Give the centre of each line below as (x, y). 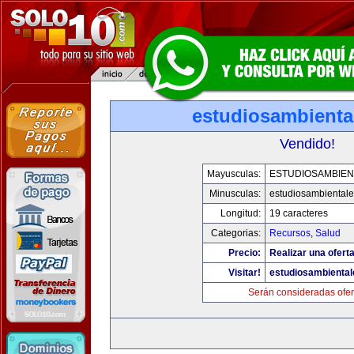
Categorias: (236, 233)
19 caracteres (299, 213)
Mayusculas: (234, 174)
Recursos (290, 233)
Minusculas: (235, 194)
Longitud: (241, 213)
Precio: (245, 253)
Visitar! (245, 273)
